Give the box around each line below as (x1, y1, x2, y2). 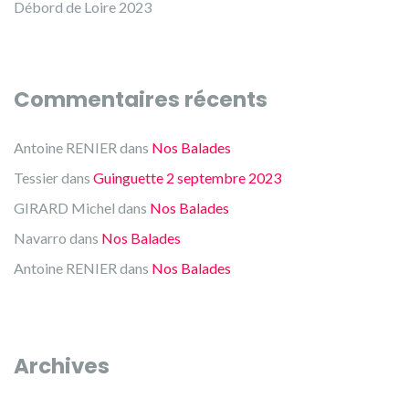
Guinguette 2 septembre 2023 (93, 169, 281, 186)
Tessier (14, 169, 58, 186)
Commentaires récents (14, 85, 267, 114)
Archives (14, 351, 110, 381)
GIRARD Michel (14, 199, 115, 216)
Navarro (14, 229, 67, 246)
